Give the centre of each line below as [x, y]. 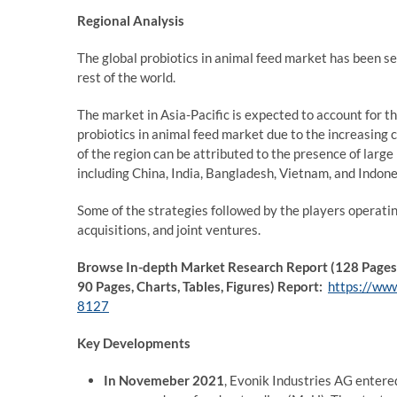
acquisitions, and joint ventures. [169, 230]
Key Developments [134, 343]
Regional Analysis [131, 20]
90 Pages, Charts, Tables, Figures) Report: [202, 286]
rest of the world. [126, 77]
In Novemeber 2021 [164, 380]
